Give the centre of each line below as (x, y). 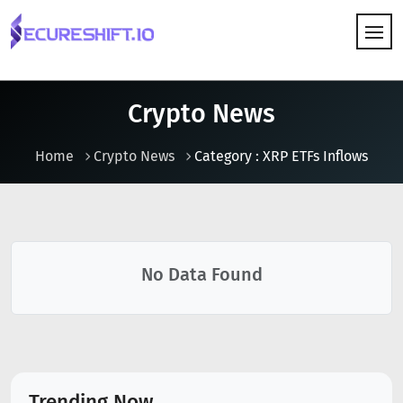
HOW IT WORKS (63, 92)
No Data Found (201, 274)
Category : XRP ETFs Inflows (281, 156)
